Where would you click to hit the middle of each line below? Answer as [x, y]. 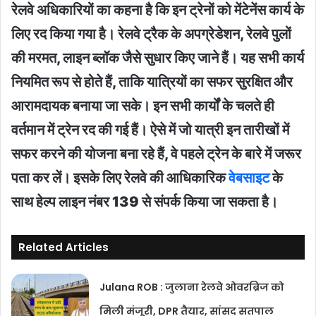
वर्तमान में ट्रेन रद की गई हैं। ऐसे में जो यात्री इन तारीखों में [150, 130]
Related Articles [63, 248]
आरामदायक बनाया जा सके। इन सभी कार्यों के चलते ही [143, 106]
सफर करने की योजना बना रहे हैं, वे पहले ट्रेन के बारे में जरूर [156, 154]
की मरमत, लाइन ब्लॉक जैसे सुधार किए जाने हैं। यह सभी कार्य [158, 58]
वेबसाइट [249, 178]
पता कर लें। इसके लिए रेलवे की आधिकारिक [120, 178]
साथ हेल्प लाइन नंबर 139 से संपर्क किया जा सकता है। [145, 202]
